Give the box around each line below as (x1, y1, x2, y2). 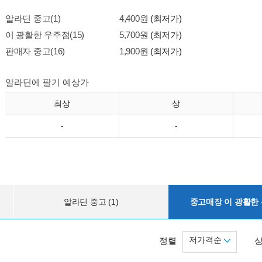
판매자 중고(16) (5, 46, 65, 56)
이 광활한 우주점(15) (5, 30, 85, 40)
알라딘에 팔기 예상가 (5, 77, 89, 87)
